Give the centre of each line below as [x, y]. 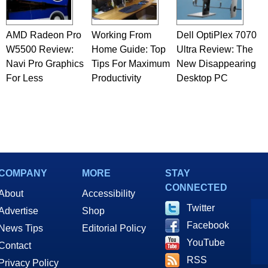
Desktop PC [202, 78]
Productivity [116, 78]
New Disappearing [216, 64]
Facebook [208, 225]
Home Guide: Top [128, 49]
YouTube [206, 243]
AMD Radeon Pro [43, 35]
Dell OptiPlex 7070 [216, 35]
